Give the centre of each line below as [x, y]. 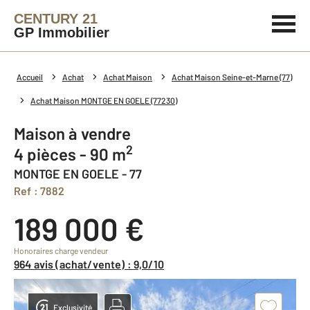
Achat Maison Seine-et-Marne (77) [232, 77]
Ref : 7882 [43, 191]
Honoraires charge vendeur [61, 250]
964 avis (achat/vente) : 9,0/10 [92, 264]
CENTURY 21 [56, 19]
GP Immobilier [62, 33]
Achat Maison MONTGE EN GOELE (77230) [104, 100]
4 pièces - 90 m [75, 154]
